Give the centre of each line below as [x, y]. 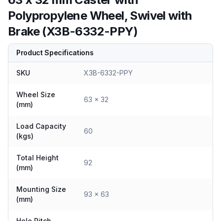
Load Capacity [41, 126]
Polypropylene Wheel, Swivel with [100, 16]
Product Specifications [55, 53]
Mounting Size [41, 189]
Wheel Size [36, 94]
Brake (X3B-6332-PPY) [73, 31]
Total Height [37, 158]
